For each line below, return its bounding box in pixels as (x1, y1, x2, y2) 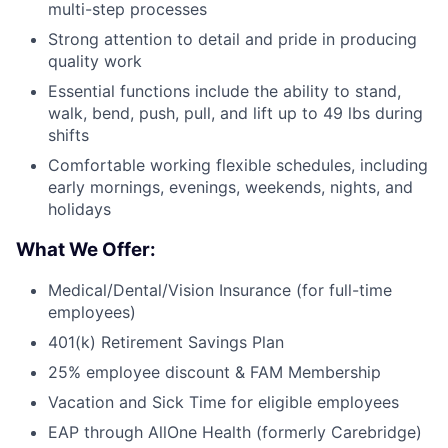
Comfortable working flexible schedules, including (48, 154, 428, 175)
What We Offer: (16, 237, 156, 261)
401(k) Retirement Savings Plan (48, 332, 284, 353)
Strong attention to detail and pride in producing (48, 28, 417, 49)
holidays (48, 198, 111, 219)
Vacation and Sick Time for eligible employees (48, 392, 399, 413)
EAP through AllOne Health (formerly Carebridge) (48, 422, 422, 443)
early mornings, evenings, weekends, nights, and (48, 176, 413, 197)
